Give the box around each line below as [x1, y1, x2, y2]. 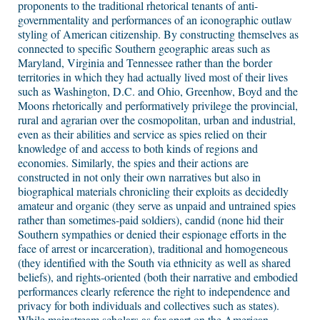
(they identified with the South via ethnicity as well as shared [18, 255, 291, 271]
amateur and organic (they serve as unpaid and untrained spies [18, 198, 296, 214]
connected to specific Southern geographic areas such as [18, 41, 270, 56]
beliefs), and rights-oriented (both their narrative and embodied [18, 269, 298, 285]
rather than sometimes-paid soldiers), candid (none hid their [18, 212, 284, 228]
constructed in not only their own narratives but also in [18, 169, 261, 185]
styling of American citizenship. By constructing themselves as [18, 26, 299, 42]
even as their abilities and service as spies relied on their [18, 126, 266, 142]
